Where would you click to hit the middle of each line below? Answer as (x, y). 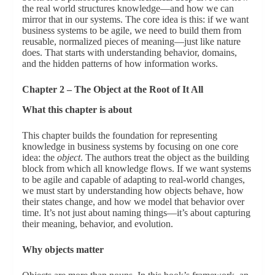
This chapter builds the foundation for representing (119, 136)
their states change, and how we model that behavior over (133, 202)
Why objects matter (63, 250)
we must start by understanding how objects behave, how (133, 191)
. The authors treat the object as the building (165, 158)
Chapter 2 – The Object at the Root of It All (112, 90)
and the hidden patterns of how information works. (120, 64)
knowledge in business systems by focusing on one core (130, 147)
